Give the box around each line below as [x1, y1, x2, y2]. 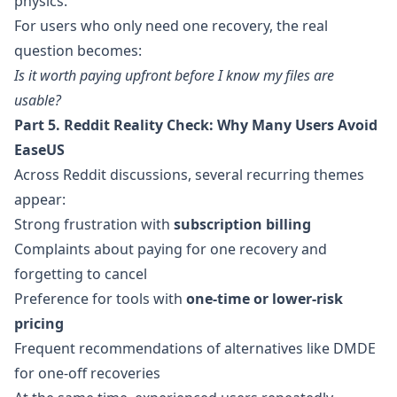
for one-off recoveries [14, 363, 160, 383]
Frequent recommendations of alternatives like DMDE [14, 339, 376, 358]
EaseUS [14, 140, 65, 160]
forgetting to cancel [14, 264, 147, 284]
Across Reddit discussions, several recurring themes [14, 165, 364, 184]
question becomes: [14, 41, 142, 60]
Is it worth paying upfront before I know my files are [14, 66, 334, 85]
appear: [14, 190, 66, 209]
